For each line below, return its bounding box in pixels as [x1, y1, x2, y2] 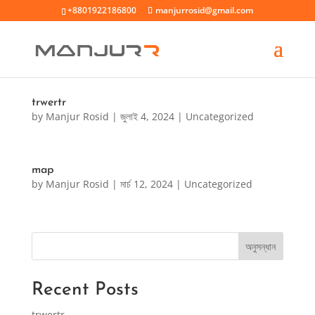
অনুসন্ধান [245, 239, 276, 253]
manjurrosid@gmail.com [155, 4, 254, 16]
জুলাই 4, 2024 [120, 110, 174, 123]
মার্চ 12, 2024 [120, 177, 173, 191]
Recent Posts [31, 281, 139, 300]
